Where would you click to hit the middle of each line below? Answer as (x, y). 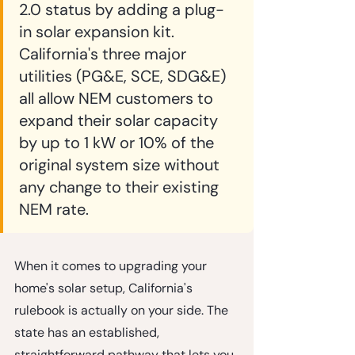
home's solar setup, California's (105, 288)
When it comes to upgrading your (112, 265)
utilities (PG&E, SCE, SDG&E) (124, 76)
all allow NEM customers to (118, 98)
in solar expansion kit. (99, 31)
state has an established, (88, 332)
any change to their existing (121, 187)
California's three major (105, 53)
